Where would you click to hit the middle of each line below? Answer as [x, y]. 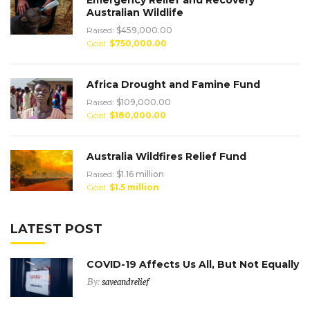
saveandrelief [126, 281]
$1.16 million [140, 174]
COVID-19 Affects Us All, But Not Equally [193, 264]
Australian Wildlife [135, 12]
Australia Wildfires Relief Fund [166, 156]
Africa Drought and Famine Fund [173, 84]
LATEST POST [56, 229]
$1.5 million [134, 187]
